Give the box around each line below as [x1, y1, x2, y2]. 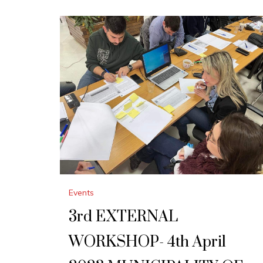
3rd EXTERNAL [69, 207, 178, 227]
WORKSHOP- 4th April [69, 232, 226, 252]
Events [69, 187, 94, 198]
